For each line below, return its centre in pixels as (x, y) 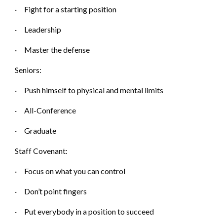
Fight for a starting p (59, 9)
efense (79, 49)
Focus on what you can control (75, 171)
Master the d (46, 49)
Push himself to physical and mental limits (94, 90)
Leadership (43, 29)
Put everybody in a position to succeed (89, 211)
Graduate (40, 130)
